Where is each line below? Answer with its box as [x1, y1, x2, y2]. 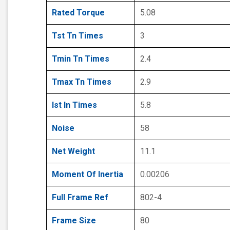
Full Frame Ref [52, 192, 108, 202]
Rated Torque [52, 7, 105, 17]
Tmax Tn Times [52, 76, 111, 87]
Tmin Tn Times [52, 53, 109, 64]
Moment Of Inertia [52, 169, 123, 179]
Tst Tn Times [52, 30, 103, 41]
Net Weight [52, 146, 95, 156]
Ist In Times [52, 100, 97, 110]
